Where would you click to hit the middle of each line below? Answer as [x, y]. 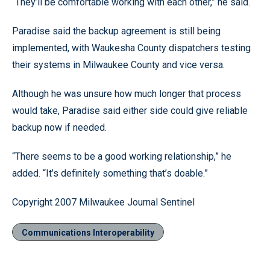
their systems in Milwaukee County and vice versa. [118, 65]
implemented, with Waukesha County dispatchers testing [131, 48]
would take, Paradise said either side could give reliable [130, 111]
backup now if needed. [59, 127]
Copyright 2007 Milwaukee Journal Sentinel [103, 202]
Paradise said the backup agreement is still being [116, 31]
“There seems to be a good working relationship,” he [122, 156]
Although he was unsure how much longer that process [127, 94]
